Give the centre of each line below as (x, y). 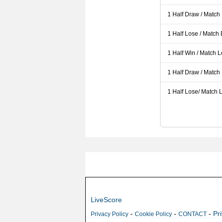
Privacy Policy (110, 214)
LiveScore (106, 200)
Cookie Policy (153, 214)
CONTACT (193, 214)
